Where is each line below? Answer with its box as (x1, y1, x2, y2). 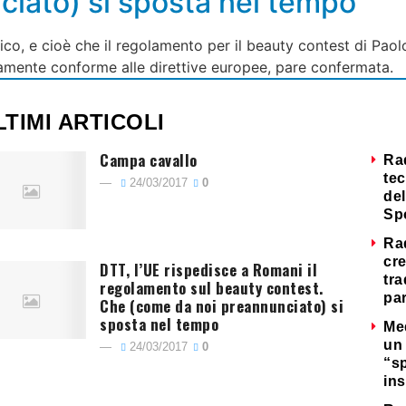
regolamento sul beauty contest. (100, 275, 324, 299)
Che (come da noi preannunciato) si (100, 294, 344, 317)
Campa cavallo (100, 149, 198, 171)
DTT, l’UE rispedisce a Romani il (100, 257, 318, 281)
